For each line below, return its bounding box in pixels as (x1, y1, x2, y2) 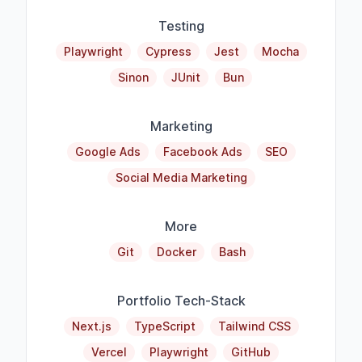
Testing (158, 18, 204, 35)
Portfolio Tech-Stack (116, 293, 246, 309)
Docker (156, 245, 196, 259)
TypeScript (133, 319, 196, 334)
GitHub (231, 345, 271, 360)
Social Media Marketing (115, 170, 247, 185)
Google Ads (74, 145, 141, 159)
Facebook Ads (162, 145, 242, 159)
